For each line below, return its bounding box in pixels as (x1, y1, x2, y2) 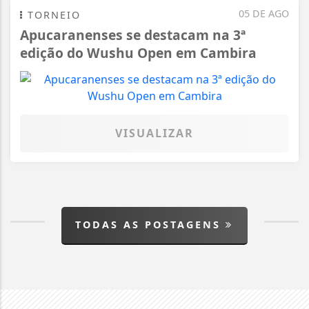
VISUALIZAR (115, 125, 194, 141)
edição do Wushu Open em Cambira (20, 43, 257, 62)
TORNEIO (23, 8, 81, 21)
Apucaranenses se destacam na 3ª (20, 25, 246, 44)
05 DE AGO (239, 6, 289, 20)
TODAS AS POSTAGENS (75, 217, 226, 231)
